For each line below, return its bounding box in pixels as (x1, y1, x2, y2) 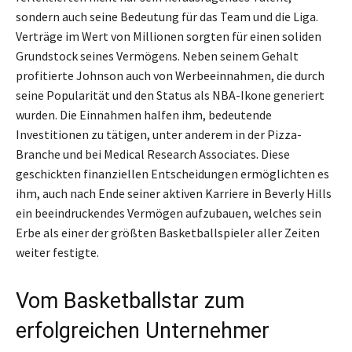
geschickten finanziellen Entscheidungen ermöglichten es (16, 165, 329, 181)
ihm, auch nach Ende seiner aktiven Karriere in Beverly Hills (16, 185, 332, 201)
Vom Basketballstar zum (16, 288, 244, 313)
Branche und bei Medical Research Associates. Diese (16, 145, 290, 162)
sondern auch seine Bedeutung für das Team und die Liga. (16, 8, 318, 24)
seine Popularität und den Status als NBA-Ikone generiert (16, 86, 324, 103)
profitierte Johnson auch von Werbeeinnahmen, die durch (16, 67, 324, 83)
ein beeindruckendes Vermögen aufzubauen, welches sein (16, 204, 321, 221)
